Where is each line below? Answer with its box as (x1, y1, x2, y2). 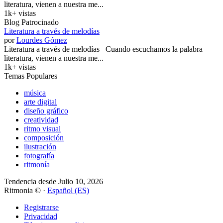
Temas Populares (4, 71, 57, 80)
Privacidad (24, 212, 57, 221)
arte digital (24, 97, 57, 106)
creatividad (24, 115, 58, 124)
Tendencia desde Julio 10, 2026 (4, 177, 103, 186)
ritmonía (24, 160, 50, 169)
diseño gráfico (24, 106, 68, 115)
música (24, 88, 46, 97)
